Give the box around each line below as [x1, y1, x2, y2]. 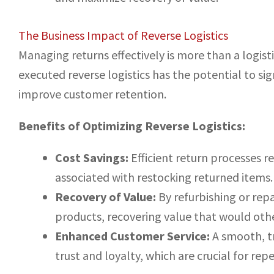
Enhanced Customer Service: [55, 228, 210, 244]
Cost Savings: [55, 150, 128, 166]
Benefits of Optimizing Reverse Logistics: [18, 118, 245, 134]
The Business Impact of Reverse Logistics [18, 28, 228, 43]
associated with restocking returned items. [55, 169, 273, 185]
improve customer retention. [18, 86, 166, 102]
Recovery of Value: [55, 189, 156, 205]
